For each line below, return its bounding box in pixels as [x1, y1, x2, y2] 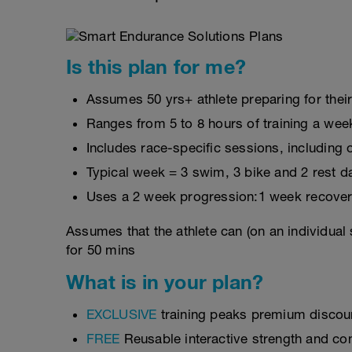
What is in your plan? [66, 270, 264, 293]
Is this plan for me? [66, 55, 246, 78]
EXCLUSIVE [86, 306, 157, 322]
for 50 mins [66, 242, 136, 258]
